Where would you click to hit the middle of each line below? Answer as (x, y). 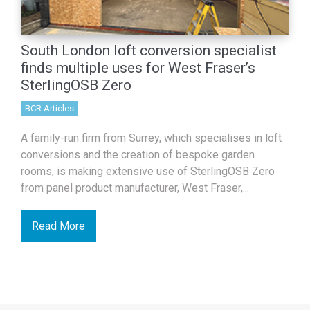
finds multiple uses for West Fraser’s (138, 68)
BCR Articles (49, 108)
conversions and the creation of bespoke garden (137, 155)
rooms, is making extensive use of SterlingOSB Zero (147, 171)
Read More (58, 226)
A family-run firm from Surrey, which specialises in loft (151, 138)
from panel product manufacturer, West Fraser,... (135, 188)
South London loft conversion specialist (148, 51)
